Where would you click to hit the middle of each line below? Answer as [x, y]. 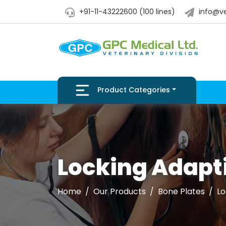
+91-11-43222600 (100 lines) [126, 12]
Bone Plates [181, 192]
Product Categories [134, 90]
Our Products [120, 192]
